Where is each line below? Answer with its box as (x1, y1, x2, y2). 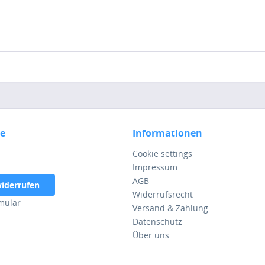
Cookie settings (132, 147, 192, 159)
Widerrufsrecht (132, 188, 193, 200)
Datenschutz (132, 215, 182, 227)
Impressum (132, 161, 177, 173)
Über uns (132, 229, 169, 241)
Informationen (132, 126, 202, 140)
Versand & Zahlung (132, 202, 208, 214)
